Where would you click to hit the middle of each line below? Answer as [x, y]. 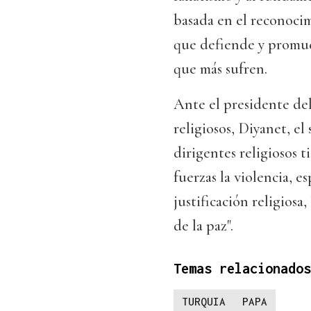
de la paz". [203, 225]
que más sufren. [220, 68]
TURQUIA [204, 301]
